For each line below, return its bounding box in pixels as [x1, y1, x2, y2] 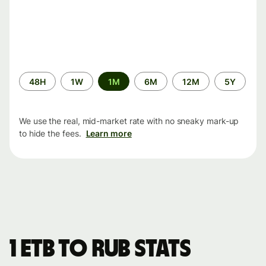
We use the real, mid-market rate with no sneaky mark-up [19, 116, 239, 126]
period [18, 84, 45, 94]
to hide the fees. [19, 128, 81, 139]
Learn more [85, 128, 132, 139]
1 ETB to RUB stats [9, 237, 191, 262]
